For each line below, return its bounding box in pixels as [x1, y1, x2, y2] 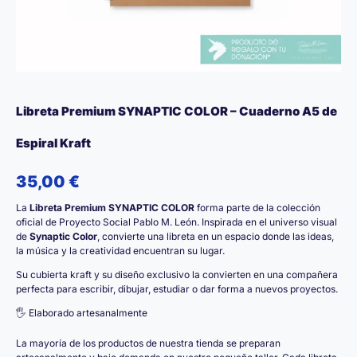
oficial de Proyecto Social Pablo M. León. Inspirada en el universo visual [16, 215, 337, 228]
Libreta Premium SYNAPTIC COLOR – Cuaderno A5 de [16, 104, 337, 119]
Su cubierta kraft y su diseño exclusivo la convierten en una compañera [16, 268, 338, 280]
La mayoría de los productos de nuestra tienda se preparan [16, 336, 280, 349]
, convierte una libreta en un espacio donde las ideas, [97, 229, 334, 242]
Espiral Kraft [16, 135, 91, 151]
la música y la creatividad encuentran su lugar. [16, 244, 225, 257]
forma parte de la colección [194, 201, 320, 214]
